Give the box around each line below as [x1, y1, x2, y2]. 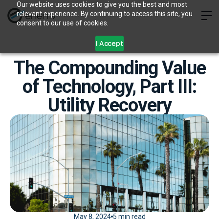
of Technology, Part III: [22, 76, 197, 97]
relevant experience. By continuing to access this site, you [16, 10, 193, 18]
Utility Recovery [47, 94, 172, 116]
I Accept [96, 39, 123, 48]
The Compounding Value [13, 57, 206, 79]
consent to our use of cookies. [16, 19, 109, 27]
